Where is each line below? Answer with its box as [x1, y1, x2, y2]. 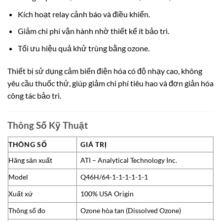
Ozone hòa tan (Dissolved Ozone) [80, 206, 182, 215]
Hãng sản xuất [8, 155, 52, 164]
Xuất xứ [8, 189, 33, 198]
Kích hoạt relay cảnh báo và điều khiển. [17, 9, 150, 19]
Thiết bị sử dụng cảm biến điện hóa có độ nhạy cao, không [7, 66, 202, 75]
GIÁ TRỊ [80, 140, 107, 148]
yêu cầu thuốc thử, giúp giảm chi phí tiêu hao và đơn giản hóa [7, 78, 214, 88]
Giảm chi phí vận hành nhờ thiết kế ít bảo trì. [17, 26, 169, 36]
